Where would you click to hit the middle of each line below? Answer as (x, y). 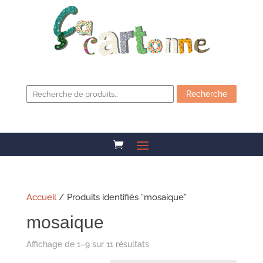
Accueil (41, 198)
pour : (37, 95)
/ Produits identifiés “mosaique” (121, 198)
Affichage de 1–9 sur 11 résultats (87, 245)
